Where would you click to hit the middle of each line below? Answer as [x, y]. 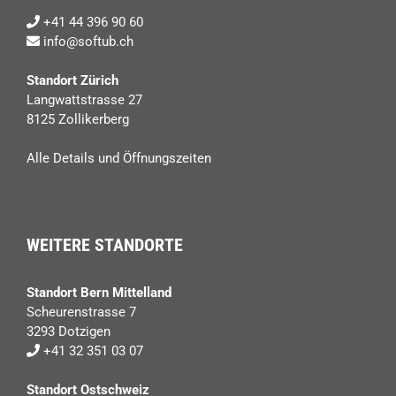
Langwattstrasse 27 [84, 100]
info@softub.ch [88, 42]
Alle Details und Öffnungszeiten [119, 159]
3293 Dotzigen [69, 332]
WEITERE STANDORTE [105, 245]
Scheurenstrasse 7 [81, 312]
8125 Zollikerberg [78, 120]
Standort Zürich [72, 81]
